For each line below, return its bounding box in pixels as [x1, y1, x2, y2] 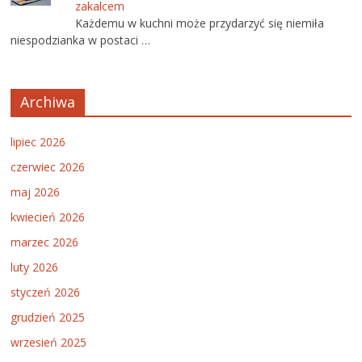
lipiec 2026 [11, 133, 66, 149]
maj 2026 [11, 183, 61, 200]
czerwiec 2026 [11, 158, 86, 175]
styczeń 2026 [11, 284, 81, 300]
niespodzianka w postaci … [11, 32, 151, 48]
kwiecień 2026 [11, 208, 86, 225]
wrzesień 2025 [11, 334, 87, 350]
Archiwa [20, 91, 76, 112]
